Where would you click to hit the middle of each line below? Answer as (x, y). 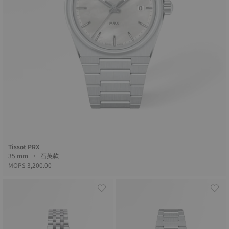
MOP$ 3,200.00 (30, 165)
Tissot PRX (24, 146)
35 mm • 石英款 (50, 156)
